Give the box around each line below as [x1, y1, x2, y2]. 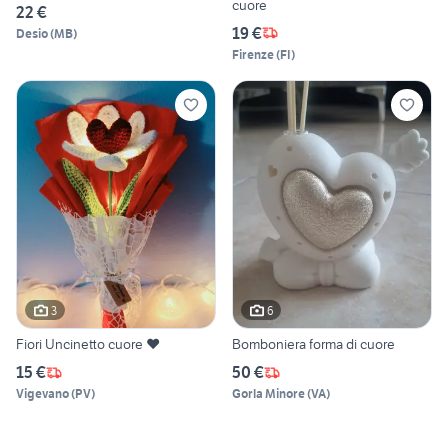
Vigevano [16, 386, 69, 402]
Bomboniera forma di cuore [232, 335, 395, 354]
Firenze [232, 46, 274, 62]
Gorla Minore [232, 386, 305, 402]
